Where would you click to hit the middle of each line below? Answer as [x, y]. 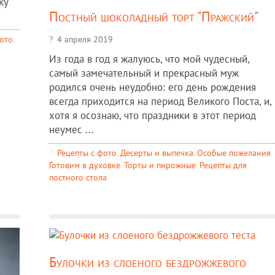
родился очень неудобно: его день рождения [152, 87]
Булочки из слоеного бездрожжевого [147, 262]
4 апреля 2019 [85, 39]
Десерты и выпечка [157, 152]
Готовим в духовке [84, 165]
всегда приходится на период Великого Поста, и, [160, 101]
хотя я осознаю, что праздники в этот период [152, 115]
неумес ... [71, 129]
